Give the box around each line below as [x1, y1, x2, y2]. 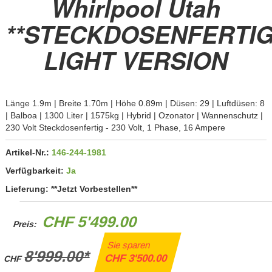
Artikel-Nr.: [5, 148, 52, 158]
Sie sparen [106, 240, 152, 251]
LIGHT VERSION [44, 43, 228, 77]
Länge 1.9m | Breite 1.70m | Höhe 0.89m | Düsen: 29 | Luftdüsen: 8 [5, 98, 265, 109]
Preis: [12, 219, 41, 229]
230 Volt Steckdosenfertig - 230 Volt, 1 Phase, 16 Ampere [5, 123, 225, 133]
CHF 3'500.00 [103, 253, 169, 265]
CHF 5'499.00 [41, 213, 140, 231]
